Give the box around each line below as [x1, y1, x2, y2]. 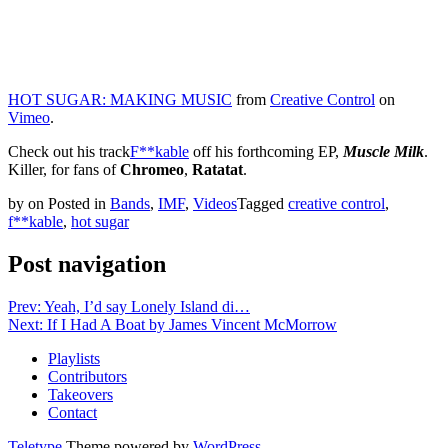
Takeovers [48, 385, 113, 403]
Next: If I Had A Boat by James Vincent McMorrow [8, 315, 337, 333]
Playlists [48, 349, 100, 367]
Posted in [48, 194, 110, 212]
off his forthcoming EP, [189, 142, 343, 160]
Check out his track [8, 142, 130, 160]
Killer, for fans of [8, 160, 120, 178]
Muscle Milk [343, 142, 424, 160]
